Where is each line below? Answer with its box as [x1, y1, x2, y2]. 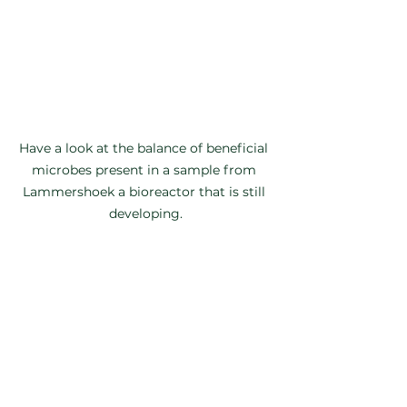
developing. [108, 205, 183, 223]
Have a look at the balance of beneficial [19, 140, 272, 157]
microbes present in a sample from [31, 162, 260, 179]
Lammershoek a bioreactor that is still [22, 184, 269, 201]
